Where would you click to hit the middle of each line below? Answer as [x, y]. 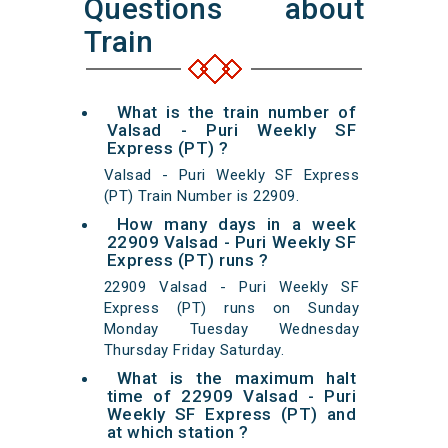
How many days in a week [236, 224]
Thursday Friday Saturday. [194, 350]
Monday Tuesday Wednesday [231, 329]
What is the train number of [236, 112]
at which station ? [177, 432]
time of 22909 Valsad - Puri [231, 396]
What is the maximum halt [236, 378]
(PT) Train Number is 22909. [201, 196]
